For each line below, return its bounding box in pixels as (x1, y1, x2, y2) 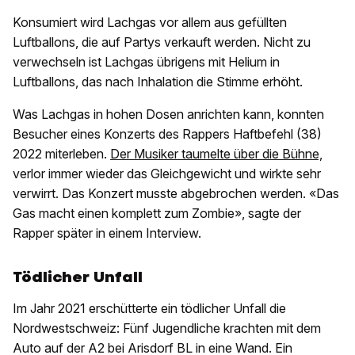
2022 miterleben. (13, 146, 110, 162)
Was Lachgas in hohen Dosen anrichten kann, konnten (13, 106, 324, 123)
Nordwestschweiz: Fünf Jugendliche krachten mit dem (13, 320, 321, 337)
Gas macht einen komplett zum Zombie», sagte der (13, 205, 301, 222)
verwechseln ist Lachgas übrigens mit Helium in (13, 54, 280, 71)
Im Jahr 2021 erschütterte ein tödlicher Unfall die (13, 300, 286, 317)
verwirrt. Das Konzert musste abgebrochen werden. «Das (13, 185, 339, 202)
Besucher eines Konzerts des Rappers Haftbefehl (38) (13, 126, 322, 143)
